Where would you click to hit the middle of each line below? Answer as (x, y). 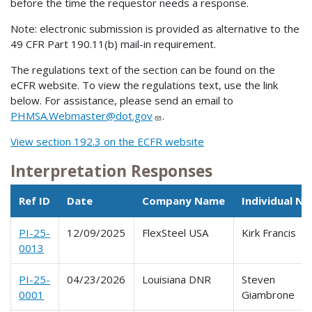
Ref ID (35, 200)
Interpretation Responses (111, 171)
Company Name (184, 200)
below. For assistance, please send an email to (122, 101)
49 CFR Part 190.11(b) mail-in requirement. (113, 44)
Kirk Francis (269, 232)
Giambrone (268, 294)
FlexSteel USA (175, 232)
